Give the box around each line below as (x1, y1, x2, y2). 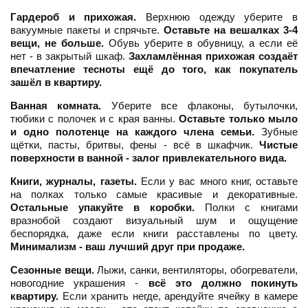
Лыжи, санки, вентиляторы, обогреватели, (93, 264, 298, 276)
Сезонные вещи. (10, 264, 94, 276)
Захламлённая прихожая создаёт (128, 50, 298, 63)
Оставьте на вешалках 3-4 (164, 24, 298, 36)
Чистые (259, 139, 298, 151)
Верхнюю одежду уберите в (136, 11, 298, 23)
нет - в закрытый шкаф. (10, 50, 129, 63)
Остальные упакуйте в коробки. (10, 201, 195, 214)
